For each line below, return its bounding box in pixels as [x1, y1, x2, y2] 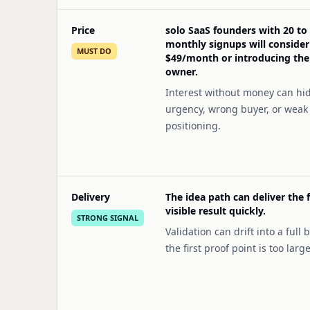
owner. [165, 65, 198, 78]
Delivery [71, 190, 110, 203]
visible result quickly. [165, 204, 266, 217]
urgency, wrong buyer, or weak [165, 102, 308, 116]
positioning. [165, 119, 221, 132]
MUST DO [77, 46, 111, 56]
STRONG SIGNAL [77, 212, 138, 223]
